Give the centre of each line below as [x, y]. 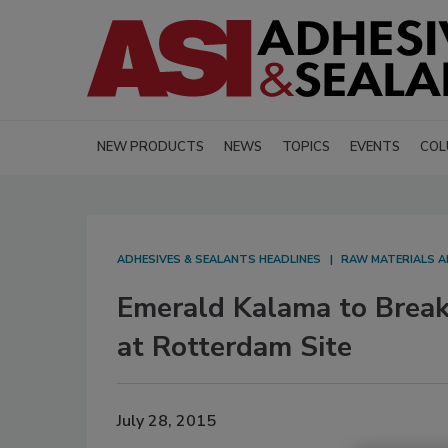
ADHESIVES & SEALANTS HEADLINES [219, 260]
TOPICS [306, 147]
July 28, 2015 [166, 420]
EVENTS [375, 147]
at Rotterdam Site [234, 347]
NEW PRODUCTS [150, 147]
